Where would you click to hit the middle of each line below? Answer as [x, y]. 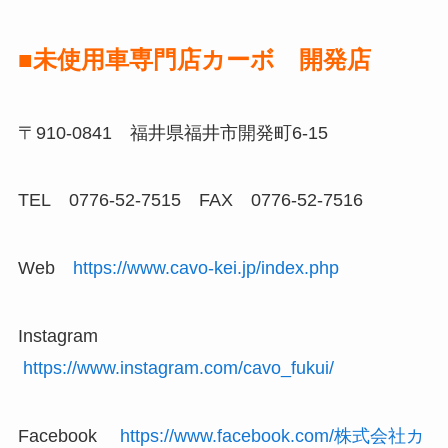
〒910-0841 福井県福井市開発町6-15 [172, 132]
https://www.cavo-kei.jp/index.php [205, 268]
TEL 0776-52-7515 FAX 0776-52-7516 [190, 200]
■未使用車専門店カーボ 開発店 [194, 59]
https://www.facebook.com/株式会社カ [271, 435]
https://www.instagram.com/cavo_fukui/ [178, 368]
